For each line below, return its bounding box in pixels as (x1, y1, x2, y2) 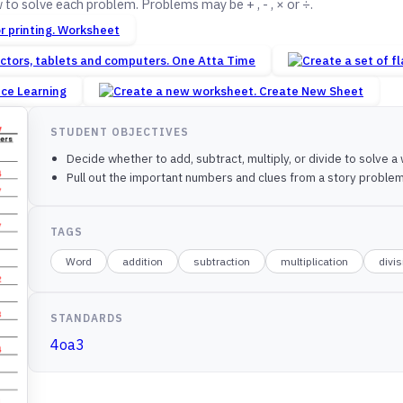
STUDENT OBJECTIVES (50, 125, 189, 139)
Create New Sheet (259, 83, 363, 100)
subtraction (193, 255, 251, 269)
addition (122, 255, 164, 269)
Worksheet (58, 22, 120, 39)
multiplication (281, 255, 349, 269)
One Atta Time (172, 52, 255, 69)
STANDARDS (50, 311, 124, 326)
